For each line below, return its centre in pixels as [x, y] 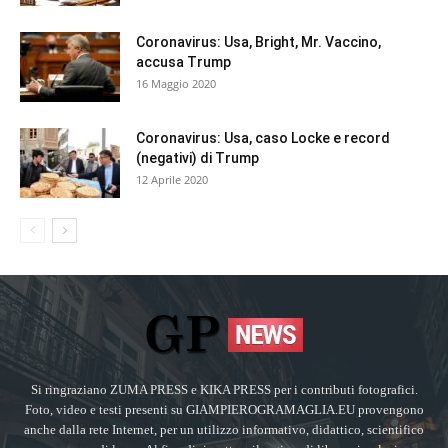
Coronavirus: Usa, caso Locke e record [263, 138]
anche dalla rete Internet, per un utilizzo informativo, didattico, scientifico [224, 430]
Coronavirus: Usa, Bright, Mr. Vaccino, [258, 42]
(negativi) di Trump [197, 158]
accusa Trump [183, 62]
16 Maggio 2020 [176, 84]
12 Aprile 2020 [172, 180]
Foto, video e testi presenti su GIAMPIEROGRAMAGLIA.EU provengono [224, 410]
